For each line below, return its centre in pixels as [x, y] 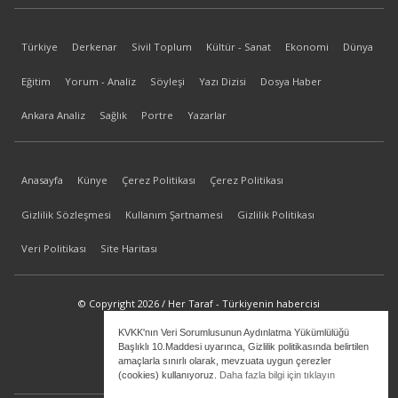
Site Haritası [129, 249]
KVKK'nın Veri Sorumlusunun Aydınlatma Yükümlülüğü [233, 332]
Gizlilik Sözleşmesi [66, 214]
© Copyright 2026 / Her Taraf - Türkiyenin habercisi [199, 304]
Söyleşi [167, 81]
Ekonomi [307, 47]
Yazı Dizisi [223, 81]
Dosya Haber [291, 81]
